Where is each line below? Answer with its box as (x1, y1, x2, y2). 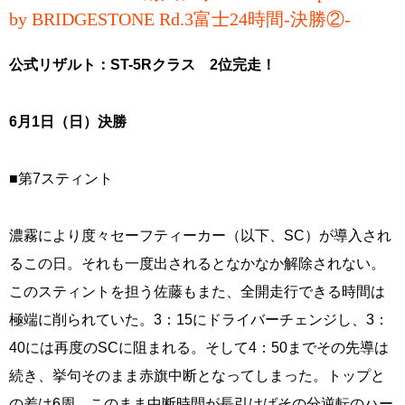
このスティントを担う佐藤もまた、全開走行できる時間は (9, 284, 385, 299)
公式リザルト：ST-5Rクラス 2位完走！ (9, 57, 276, 72)
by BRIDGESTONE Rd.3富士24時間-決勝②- (9, 9, 351, 29)
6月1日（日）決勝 (9, 114, 127, 129)
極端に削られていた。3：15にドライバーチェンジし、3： (9, 312, 389, 327)
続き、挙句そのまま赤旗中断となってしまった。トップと (9, 368, 385, 383)
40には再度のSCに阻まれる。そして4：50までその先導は (9, 340, 389, 355)
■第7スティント (9, 171, 113, 186)
